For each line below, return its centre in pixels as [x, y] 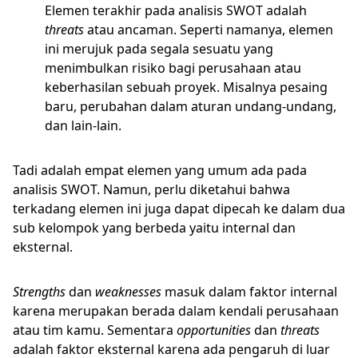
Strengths [41, 292]
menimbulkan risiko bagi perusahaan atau [173, 68]
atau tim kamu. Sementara [95, 330]
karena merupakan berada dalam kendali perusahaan [176, 311]
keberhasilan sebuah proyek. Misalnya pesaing [186, 87]
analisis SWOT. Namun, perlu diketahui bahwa [151, 189]
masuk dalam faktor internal [249, 292]
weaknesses [127, 292]
